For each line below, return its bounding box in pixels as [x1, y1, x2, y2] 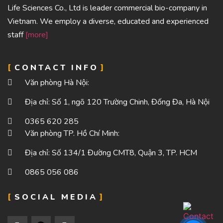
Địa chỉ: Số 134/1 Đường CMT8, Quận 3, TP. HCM [25, 147, 197, 159]
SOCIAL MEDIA [14, 192, 98, 203]
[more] [25, 29, 48, 40]
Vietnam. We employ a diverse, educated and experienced [7, 16, 209, 27]
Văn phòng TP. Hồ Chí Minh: [25, 128, 119, 139]
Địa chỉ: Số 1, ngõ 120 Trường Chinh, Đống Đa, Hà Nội [25, 97, 210, 108]
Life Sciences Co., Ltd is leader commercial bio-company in [7, 2, 207, 13]
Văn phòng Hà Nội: [25, 77, 89, 89]
